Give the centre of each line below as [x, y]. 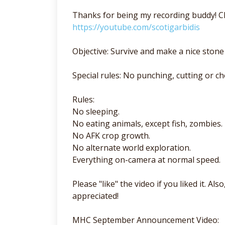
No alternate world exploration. [132, 147]
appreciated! [95, 196]
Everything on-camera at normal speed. [146, 159]
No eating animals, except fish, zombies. [147, 123]
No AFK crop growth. [111, 135]
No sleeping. [96, 111]
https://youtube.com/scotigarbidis [136, 27]
